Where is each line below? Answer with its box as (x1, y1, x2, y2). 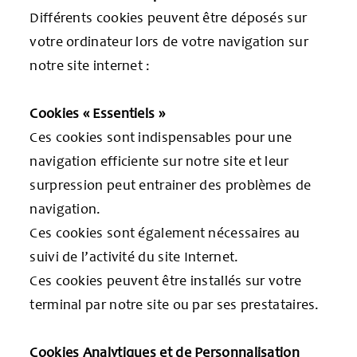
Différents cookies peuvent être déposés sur (29, 8, 308, 26)
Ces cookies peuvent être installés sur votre (29, 271, 302, 289)
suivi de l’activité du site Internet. (29, 247, 239, 265)
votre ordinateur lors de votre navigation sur (29, 32, 308, 50)
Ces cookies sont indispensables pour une (29, 127, 292, 146)
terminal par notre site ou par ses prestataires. (29, 295, 320, 313)
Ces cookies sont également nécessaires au (29, 223, 300, 241)
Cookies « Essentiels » (29, 104, 165, 122)
